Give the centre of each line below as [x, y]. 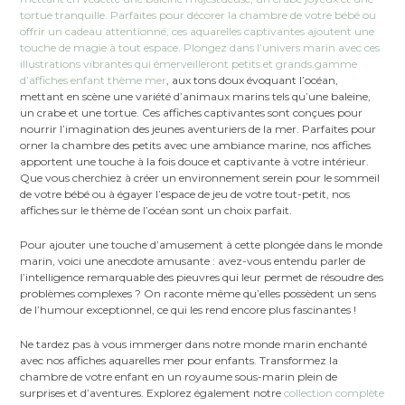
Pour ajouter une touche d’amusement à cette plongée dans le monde [202, 244]
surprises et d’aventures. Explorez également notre [152, 392]
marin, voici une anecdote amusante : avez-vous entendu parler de [193, 260]
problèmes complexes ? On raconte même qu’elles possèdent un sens [198, 293]
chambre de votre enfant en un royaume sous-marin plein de [179, 376]
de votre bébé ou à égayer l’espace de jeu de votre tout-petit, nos [185, 193]
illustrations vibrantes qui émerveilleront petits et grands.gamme [189, 63]
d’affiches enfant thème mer [94, 80]
